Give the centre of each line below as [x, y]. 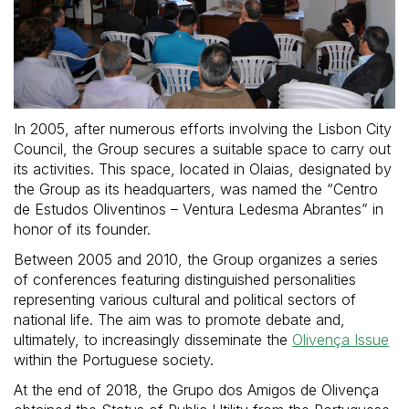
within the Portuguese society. [114, 359]
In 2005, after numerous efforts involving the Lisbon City [203, 128]
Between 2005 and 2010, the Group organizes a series [196, 259]
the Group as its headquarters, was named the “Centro [196, 189]
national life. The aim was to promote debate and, [179, 319]
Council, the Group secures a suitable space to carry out [202, 148]
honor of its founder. [82, 229]
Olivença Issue [341, 339]
